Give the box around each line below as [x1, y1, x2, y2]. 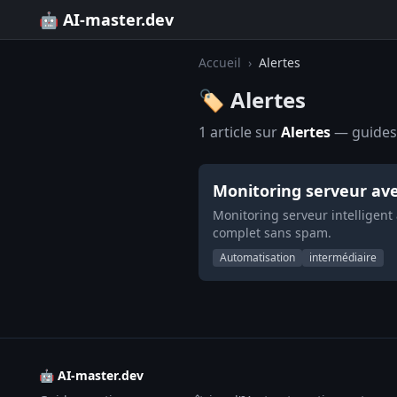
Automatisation [220, 250, 295, 265]
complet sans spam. [213, 224, 331, 241]
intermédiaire [309, 250, 377, 265]
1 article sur [198, 122, 281, 142]
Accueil [198, 54, 241, 71]
